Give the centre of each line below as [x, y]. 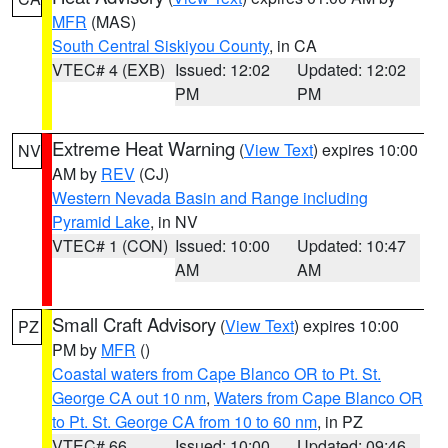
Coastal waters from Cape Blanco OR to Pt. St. [216, 373]
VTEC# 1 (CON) [110, 245]
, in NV [174, 221]
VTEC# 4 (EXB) [108, 69]
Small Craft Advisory [134, 324]
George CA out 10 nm [129, 397]
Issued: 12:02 [222, 69]
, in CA [293, 45]
